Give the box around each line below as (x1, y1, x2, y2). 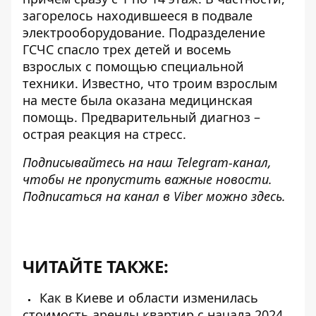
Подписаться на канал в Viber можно (23, 188, 251, 205)
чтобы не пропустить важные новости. (23, 171, 272, 188)
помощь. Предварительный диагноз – (23, 109, 260, 126)
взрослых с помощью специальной (23, 58, 244, 75)
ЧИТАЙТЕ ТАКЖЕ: (23, 255, 169, 278)
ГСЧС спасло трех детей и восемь (23, 41, 231, 58)
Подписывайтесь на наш (23, 154, 176, 171)
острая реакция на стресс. (23, 126, 186, 142)
